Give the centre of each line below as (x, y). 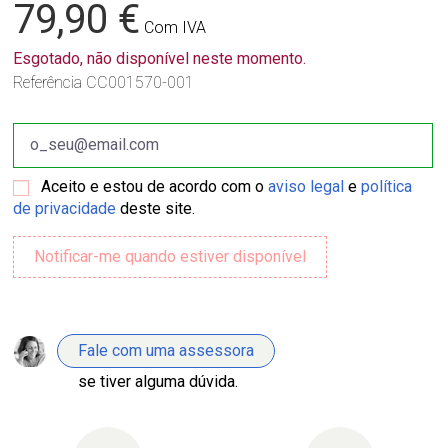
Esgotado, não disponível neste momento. (160, 58)
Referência (48, 82)
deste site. (156, 208)
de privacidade (65, 208)
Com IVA (175, 27)
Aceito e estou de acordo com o (155, 186)
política (387, 186)
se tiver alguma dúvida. (158, 381)
